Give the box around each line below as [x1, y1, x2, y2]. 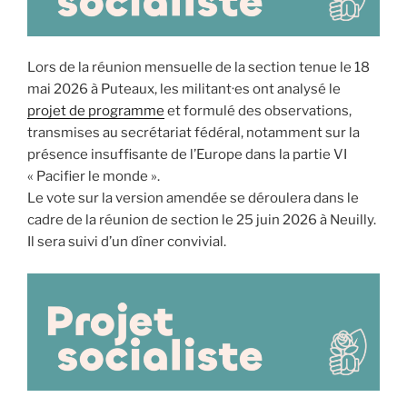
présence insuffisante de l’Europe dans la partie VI [27, 146, 347, 164]
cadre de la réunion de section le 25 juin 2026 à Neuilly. [27, 212, 376, 229]
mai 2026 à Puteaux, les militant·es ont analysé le [27, 81, 341, 98]
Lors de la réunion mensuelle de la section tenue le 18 [27, 59, 370, 76]
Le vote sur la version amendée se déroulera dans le [27, 190, 359, 207]
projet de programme [27, 103, 164, 120]
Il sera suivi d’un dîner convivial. [27, 233, 226, 251]
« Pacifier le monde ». [27, 168, 160, 185]
